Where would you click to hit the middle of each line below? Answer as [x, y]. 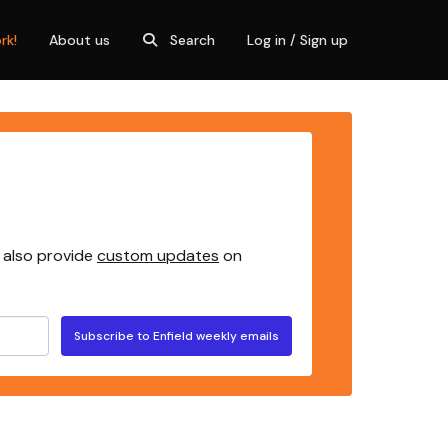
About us [79, 39]
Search [192, 39]
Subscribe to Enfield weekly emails [176, 335]
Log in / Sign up [297, 39]
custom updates [158, 255]
